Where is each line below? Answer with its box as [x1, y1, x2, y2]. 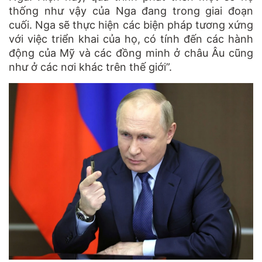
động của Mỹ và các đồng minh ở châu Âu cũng [9, 46, 253, 59]
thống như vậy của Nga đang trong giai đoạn [9, 4, 253, 17]
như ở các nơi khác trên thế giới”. [9, 60, 172, 73]
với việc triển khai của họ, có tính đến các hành [9, 32, 253, 45]
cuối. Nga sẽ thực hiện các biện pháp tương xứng [9, 18, 253, 31]
